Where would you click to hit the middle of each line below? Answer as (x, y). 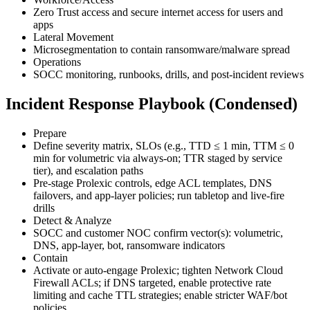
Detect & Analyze (72, 221)
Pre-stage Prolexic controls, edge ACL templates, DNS (153, 183)
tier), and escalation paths (88, 171)
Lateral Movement (73, 37)
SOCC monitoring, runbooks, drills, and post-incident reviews (168, 75)
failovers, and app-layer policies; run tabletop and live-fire (159, 196)
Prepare (50, 134)
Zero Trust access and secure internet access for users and (158, 12)
